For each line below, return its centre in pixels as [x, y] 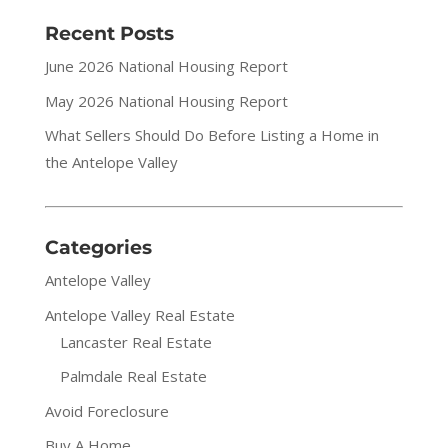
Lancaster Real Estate [135, 341]
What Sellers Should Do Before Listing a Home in [211, 135]
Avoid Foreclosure [106, 410]
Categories [98, 247]
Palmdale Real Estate [133, 376]
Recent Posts [109, 33]
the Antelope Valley [111, 162]
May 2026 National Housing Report [166, 100]
